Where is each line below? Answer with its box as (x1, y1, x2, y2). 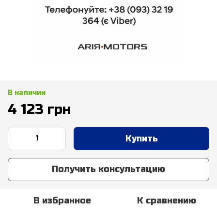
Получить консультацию (52, 164, 165, 175)
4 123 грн (8, 101, 71, 118)
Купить (125, 133, 158, 144)
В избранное (33, 195, 91, 206)
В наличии (8, 88, 46, 97)
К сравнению (137, 195, 196, 206)
